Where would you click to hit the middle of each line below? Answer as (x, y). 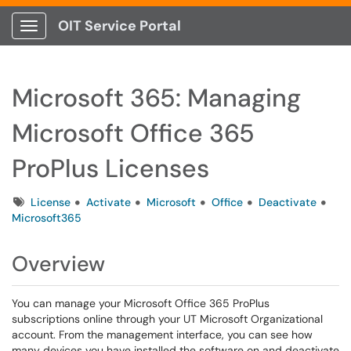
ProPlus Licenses (110, 168)
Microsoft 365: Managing (156, 98)
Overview (58, 264)
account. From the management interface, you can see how (162, 335)
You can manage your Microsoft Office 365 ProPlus (141, 303)
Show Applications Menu (90, 38)
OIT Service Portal (119, 26)
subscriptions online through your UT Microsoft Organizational (167, 319)
